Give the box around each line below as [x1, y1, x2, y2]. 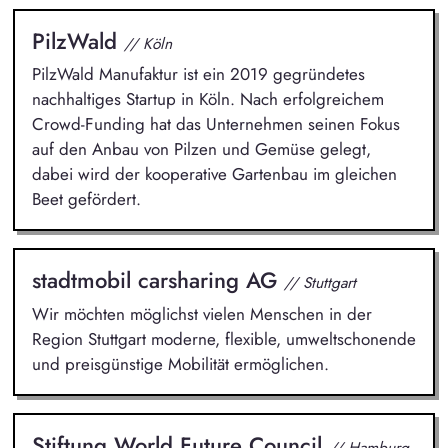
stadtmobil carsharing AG [31, 264, 284, 297]
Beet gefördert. [31, 187, 141, 212]
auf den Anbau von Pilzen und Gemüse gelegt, [31, 137, 371, 162]
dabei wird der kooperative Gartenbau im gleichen [31, 162, 397, 187]
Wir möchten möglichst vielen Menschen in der [31, 301, 372, 326]
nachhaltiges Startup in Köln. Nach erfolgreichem [31, 87, 384, 112]
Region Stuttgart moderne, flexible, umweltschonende [31, 326, 416, 351]
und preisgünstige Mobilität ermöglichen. [31, 351, 329, 376]
